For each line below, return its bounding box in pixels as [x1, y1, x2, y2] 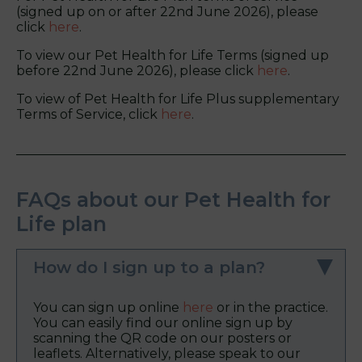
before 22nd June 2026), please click [16, 63, 257, 79]
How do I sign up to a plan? [33, 258, 265, 278]
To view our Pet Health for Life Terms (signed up [16, 48, 329, 64]
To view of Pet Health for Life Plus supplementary [16, 91, 339, 107]
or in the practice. [213, 300, 328, 316]
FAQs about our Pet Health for [16, 187, 330, 213]
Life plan [16, 212, 107, 237]
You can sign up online [33, 300, 183, 316]
